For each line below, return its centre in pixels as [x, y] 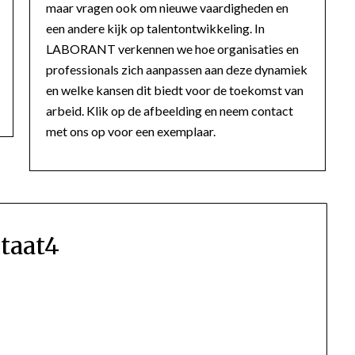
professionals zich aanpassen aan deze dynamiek [177, 69]
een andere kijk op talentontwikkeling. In [156, 28]
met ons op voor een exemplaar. [131, 131]
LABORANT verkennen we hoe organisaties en [173, 48]
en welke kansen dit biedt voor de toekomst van [175, 90]
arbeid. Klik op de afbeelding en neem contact [170, 110]
